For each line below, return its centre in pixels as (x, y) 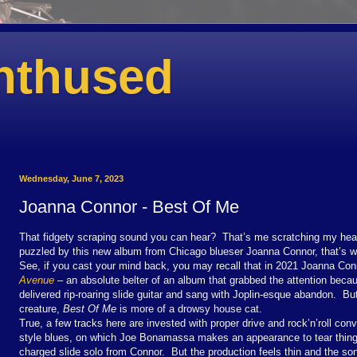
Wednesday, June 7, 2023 (71, 178)
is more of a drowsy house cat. (189, 308)
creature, (41, 308)
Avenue (37, 280)
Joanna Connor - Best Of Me (129, 206)
